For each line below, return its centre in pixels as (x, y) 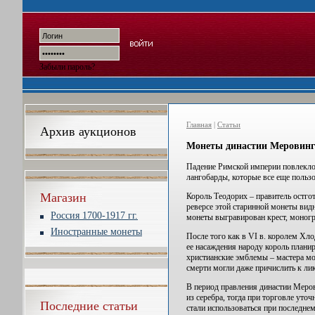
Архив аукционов (88, 131)
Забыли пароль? (67, 67)
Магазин (63, 198)
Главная (199, 124)
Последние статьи (89, 306)
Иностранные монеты (96, 232)
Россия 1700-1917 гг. (94, 216)
